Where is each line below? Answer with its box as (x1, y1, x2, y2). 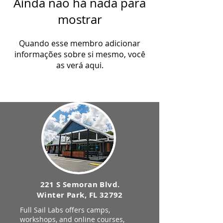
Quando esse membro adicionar (19, 38, 140, 49)
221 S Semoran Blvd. (40, 179, 120, 190)
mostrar (57, 11, 102, 27)
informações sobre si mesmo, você (14, 49, 145, 60)
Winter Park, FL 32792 (37, 190, 123, 200)
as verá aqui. (56, 60, 104, 71)
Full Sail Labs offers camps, (20, 205, 110, 215)
